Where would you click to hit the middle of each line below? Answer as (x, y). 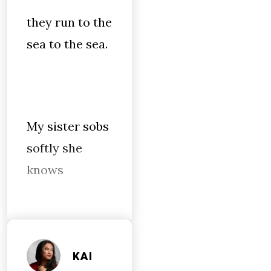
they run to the (69, 22)
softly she (54, 148)
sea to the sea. (67, 44)
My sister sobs (68, 126)
